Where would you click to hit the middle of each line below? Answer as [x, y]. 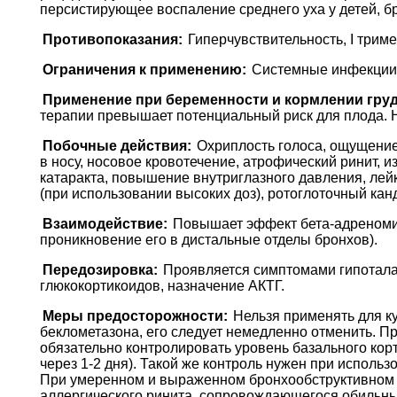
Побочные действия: [117, 146]
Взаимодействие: [105, 224]
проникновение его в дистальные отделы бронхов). [208, 240]
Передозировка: [100, 270]
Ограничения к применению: [144, 70]
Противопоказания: [112, 40]
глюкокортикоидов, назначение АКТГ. [162, 286]
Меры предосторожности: [135, 316]
